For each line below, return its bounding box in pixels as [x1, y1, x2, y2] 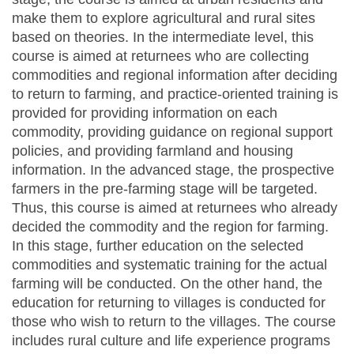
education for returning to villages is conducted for [12, 295, 326, 311]
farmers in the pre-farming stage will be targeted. [12, 181, 318, 198]
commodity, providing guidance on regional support [12, 124, 333, 141]
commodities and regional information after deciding [12, 67, 337, 84]
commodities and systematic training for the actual [12, 257, 327, 273]
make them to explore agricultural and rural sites [12, 10, 315, 27]
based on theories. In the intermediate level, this [12, 29, 314, 46]
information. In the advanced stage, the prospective [12, 162, 334, 179]
